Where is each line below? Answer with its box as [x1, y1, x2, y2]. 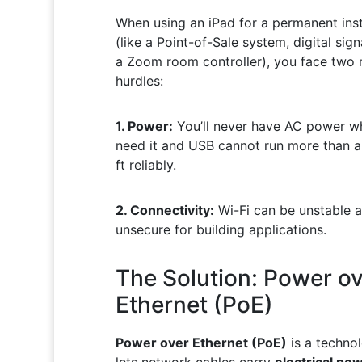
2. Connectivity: [115, 201, 214, 218]
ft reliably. [115, 156, 176, 173]
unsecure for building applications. [115, 221, 326, 238]
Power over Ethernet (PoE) [115, 334, 287, 351]
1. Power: [115, 117, 173, 134]
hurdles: [115, 72, 163, 89]
